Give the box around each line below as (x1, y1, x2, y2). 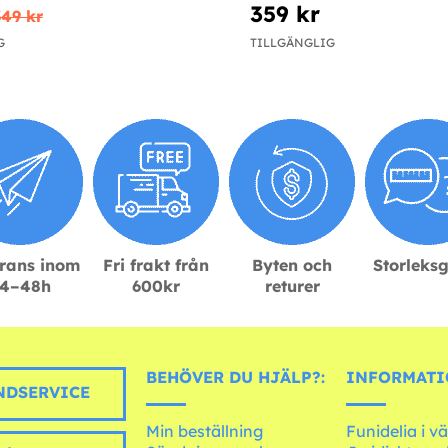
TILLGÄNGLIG (249, 35, 335, 51)
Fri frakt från (103, 255, 209, 276)
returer (264, 276, 320, 297)
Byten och (252, 255, 332, 276)
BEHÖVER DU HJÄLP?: (146, 367, 326, 388)
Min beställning (146, 421, 264, 442)
